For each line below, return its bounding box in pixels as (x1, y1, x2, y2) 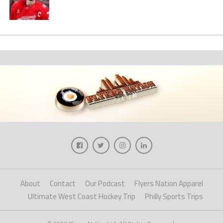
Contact (49, 177, 76, 189)
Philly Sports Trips (144, 190, 203, 202)
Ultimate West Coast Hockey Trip (27, 190, 135, 202)
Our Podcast (85, 177, 125, 189)
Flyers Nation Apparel (134, 177, 203, 189)
